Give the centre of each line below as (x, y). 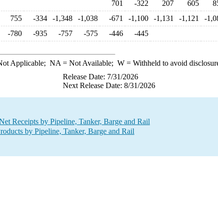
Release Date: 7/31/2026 (100, 77)
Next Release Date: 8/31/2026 (109, 85)
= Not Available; (89, 63)
